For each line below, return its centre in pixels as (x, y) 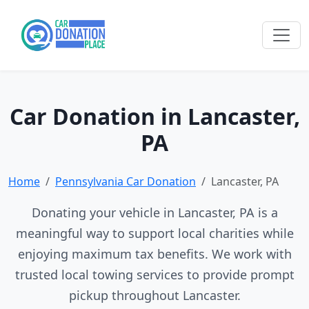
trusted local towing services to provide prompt (154, 275)
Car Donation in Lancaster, (154, 116)
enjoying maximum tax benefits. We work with (154, 254)
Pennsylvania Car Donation (126, 181)
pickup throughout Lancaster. (154, 295)
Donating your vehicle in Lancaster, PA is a (154, 212)
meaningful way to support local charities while (154, 233)
